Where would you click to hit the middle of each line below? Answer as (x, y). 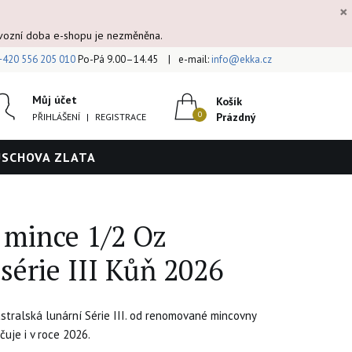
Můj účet (55, 100)
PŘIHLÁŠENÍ (56, 117)
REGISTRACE (121, 117)
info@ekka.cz (242, 59)
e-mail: (195, 59)
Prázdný (236, 117)
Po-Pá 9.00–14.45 (117, 59)
